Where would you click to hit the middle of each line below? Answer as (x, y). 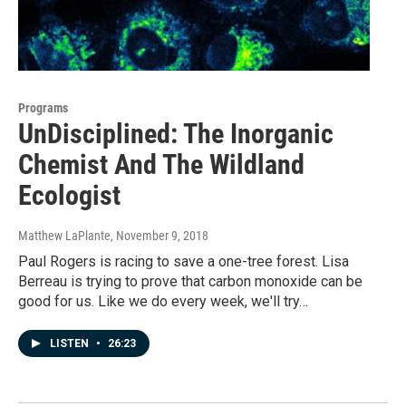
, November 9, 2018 (159, 235)
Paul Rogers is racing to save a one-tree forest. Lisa (184, 261)
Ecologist (69, 195)
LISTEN (71, 343)
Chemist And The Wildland (161, 164)
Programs (43, 107)
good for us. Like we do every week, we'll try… (163, 301)
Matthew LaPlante (64, 235)
